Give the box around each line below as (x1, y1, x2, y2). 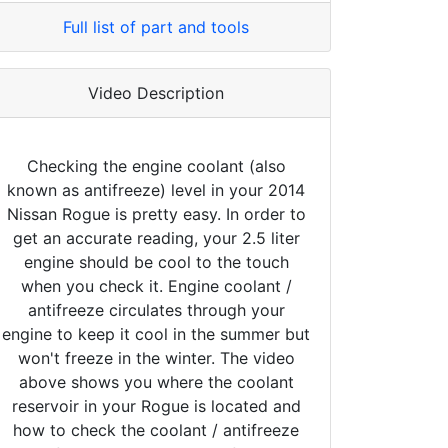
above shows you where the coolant (18, 371, 294, 392)
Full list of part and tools (63, 16, 249, 37)
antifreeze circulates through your (27, 299, 285, 320)
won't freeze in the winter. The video (17, 347, 295, 368)
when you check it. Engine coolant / (20, 275, 292, 296)
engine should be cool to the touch (23, 251, 289, 272)
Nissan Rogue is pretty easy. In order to (6, 203, 306, 224)
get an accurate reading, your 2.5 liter (12, 227, 300, 248)
